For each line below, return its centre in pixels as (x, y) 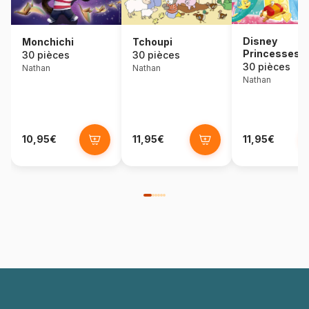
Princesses (271, 54)
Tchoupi (152, 41)
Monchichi (48, 41)
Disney (260, 41)
